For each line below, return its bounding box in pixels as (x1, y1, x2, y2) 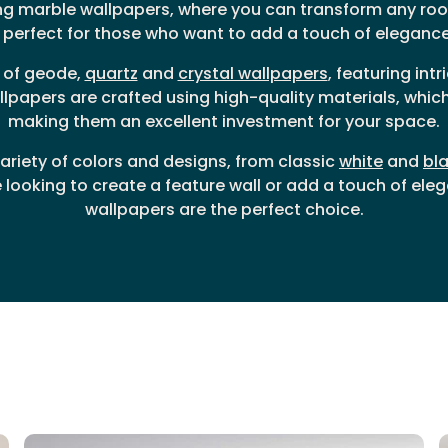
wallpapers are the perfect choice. (84, 198, 364, 222)
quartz (84, 62, 138, 86)
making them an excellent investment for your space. (8, 110, 440, 134)
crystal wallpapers (177, 62, 328, 86)
